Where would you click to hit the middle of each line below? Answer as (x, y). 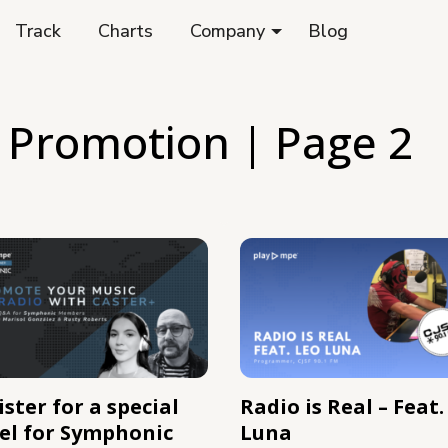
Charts (126, 31)
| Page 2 (321, 142)
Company (228, 31)
